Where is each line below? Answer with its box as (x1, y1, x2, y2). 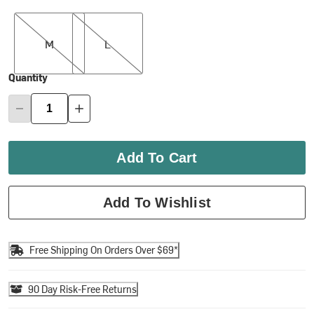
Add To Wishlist (103, 194, 211, 210)
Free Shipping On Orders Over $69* (29, 243, 179, 257)
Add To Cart (116, 149, 198, 165)
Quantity (8, 70, 48, 84)
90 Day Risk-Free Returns (28, 282, 137, 296)
